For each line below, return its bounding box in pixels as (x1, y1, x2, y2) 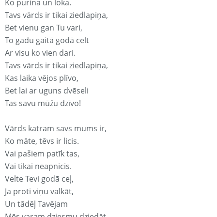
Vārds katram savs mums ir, (5, 123, 107, 134)
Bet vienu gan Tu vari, (5, 22, 82, 33)
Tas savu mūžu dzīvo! (5, 98, 81, 109)
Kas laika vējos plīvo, (5, 73, 78, 84)
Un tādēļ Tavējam (5, 199, 68, 210)
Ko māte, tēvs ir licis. (5, 136, 79, 147)
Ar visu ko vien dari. (5, 47, 76, 59)
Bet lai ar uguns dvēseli (5, 85, 89, 96)
